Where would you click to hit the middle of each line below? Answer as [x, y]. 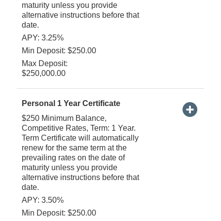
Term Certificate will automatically [80, 138]
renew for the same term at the [74, 147]
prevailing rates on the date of [73, 157]
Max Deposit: [44, 63]
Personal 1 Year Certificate [71, 103]
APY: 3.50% [42, 200]
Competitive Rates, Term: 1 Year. [78, 128]
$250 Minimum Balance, [64, 118]
